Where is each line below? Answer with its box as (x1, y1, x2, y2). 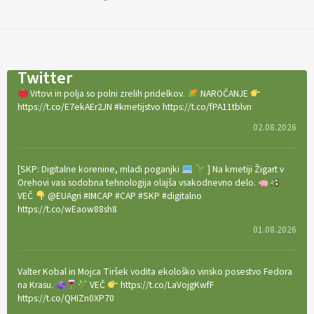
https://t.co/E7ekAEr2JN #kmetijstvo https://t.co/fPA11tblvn (18, 100, 252, 114)
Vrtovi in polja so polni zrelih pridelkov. (28, 86, 188, 100)
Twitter (18, 65, 72, 90)
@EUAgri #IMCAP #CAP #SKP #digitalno (46, 189, 203, 203)
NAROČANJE (198, 86, 250, 100)
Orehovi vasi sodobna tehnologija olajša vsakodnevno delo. (18, 175, 258, 189)
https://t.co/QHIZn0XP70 (18, 291, 114, 305)
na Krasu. (18, 278, 55, 292)
